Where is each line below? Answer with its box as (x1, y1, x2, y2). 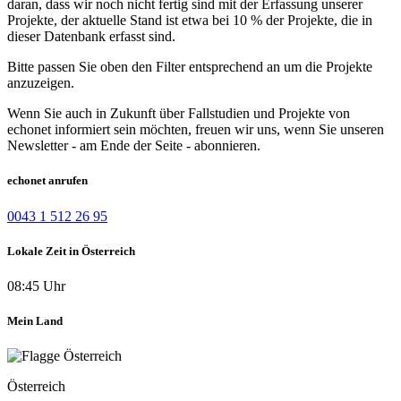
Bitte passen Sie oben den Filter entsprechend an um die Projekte (7, 59, 372, 75)
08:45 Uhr (7, 277, 65, 294)
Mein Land (7, 314, 63, 328)
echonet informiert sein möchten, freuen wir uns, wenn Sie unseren (7, 122, 384, 138)
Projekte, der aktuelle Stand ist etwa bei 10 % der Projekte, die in (7, 13, 372, 29)
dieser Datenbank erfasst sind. (7, 29, 175, 45)
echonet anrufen (7, 174, 88, 188)
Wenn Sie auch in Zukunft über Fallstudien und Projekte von (7, 106, 350, 122)
